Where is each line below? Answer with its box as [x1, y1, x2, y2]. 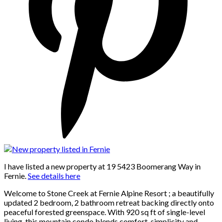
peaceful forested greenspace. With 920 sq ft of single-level [4, 207, 205, 217]
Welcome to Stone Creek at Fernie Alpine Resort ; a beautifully [4, 188, 214, 198]
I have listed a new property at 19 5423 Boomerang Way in [4, 162, 201, 171]
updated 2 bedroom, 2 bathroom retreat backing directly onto [4, 198, 214, 208]
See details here [28, 171, 80, 181]
